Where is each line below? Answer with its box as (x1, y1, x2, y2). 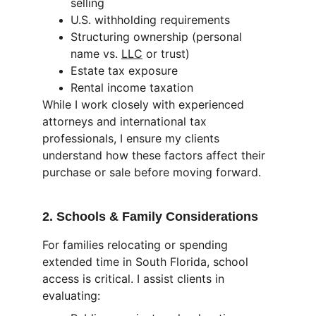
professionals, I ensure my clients (42, 131, 223, 145)
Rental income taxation (71, 80, 193, 95)
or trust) (142, 47, 190, 61)
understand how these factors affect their (42, 148, 269, 162)
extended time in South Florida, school (42, 255, 252, 269)
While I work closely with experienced (42, 97, 248, 111)
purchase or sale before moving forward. (42, 165, 261, 179)
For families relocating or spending (42, 238, 231, 252)
